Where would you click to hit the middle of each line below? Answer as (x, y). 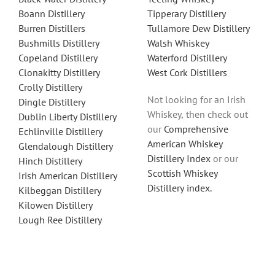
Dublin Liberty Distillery (67, 116)
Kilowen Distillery (55, 205)
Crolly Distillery (50, 87)
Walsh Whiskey (178, 43)
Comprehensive (196, 129)
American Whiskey (185, 143)
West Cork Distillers (187, 72)
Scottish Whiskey (183, 173)
